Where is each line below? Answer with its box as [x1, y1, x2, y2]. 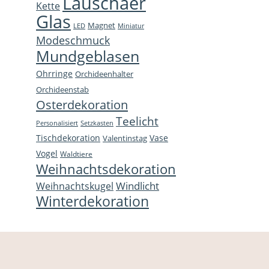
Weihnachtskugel [36, 179, 113, 193]
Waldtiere [60, 148, 92, 159]
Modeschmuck [36, 32, 110, 47]
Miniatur [118, 20, 144, 30]
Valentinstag [103, 133, 147, 144]
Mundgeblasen [36, 46, 139, 66]
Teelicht [116, 113, 159, 128]
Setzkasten [80, 118, 113, 127]
